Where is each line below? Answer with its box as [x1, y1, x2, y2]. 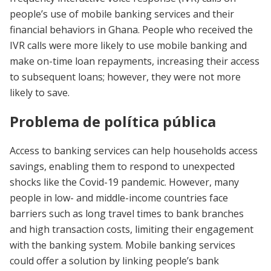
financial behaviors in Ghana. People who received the [10, 23, 253, 36]
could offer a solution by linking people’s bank [10, 253, 219, 267]
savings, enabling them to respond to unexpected [10, 159, 235, 173]
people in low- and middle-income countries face [10, 191, 228, 204]
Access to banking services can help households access [10, 143, 258, 157]
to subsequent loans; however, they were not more [10, 70, 241, 83]
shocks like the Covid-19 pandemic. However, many [10, 175, 239, 189]
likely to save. [10, 86, 72, 99]
